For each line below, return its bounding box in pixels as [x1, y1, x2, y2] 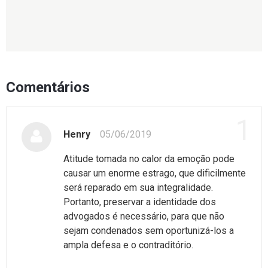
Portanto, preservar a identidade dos [63, 196, 216, 208]
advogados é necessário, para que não [63, 210, 224, 222]
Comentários [6, 78, 90, 96]
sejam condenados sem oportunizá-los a [63, 224, 234, 236]
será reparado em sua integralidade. [63, 181, 213, 193]
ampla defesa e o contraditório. [63, 239, 193, 251]
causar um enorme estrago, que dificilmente [63, 167, 246, 179]
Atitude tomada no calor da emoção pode [63, 153, 234, 165]
